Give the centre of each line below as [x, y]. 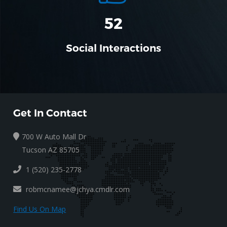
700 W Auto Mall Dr [54, 137]
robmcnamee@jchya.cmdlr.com [78, 190]
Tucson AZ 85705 [51, 150]
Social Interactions [113, 48]
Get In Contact [50, 113]
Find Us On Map [40, 209]
